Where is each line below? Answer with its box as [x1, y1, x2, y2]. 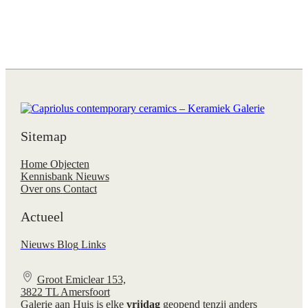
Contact [63, 182, 97, 195]
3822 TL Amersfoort [20, 285, 110, 298]
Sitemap [20, 128, 67, 144]
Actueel [20, 208, 64, 224]
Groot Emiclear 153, [36, 273, 126, 285]
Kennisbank [20, 170, 73, 182]
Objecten [49, 157, 89, 170]
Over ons [20, 182, 60, 195]
